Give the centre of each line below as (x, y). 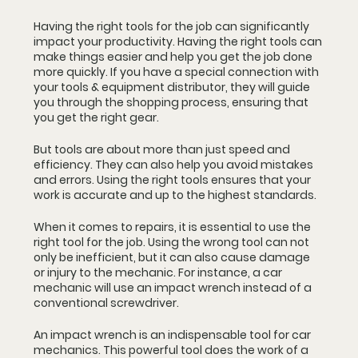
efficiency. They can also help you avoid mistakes (175, 165)
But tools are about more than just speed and (163, 149)
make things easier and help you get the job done (174, 57)
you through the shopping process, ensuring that (172, 102)
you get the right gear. (96, 117)
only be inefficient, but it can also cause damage (173, 257)
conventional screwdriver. (106, 303)
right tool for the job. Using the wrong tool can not (173, 242)
